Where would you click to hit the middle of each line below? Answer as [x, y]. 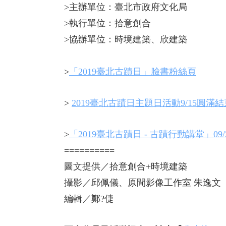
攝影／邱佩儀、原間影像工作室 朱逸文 [143, 183]
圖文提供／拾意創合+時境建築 [126, 166]
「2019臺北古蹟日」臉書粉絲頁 [133, 72]
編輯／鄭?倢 [89, 199]
